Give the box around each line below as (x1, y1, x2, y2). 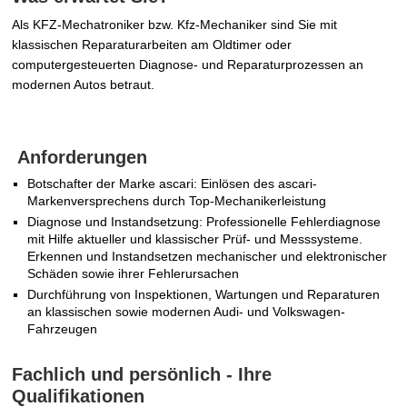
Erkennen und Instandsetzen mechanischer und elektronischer (27, 249, 388, 264)
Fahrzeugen (27, 322, 98, 337)
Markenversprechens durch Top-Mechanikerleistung (27, 194, 327, 209)
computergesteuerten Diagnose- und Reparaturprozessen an (12, 57, 364, 73)
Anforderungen (12, 147, 148, 168)
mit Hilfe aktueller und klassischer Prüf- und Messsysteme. (27, 232, 363, 247)
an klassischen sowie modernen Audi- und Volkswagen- (27, 304, 346, 320)
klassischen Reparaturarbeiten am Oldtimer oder (12, 37, 293, 53)
